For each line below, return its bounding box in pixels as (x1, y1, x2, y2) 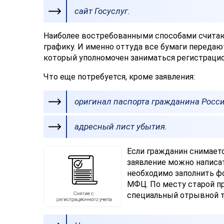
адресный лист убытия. (74, 121, 167, 132)
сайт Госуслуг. (74, 6, 130, 16)
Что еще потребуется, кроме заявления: (43, 72, 195, 82)
